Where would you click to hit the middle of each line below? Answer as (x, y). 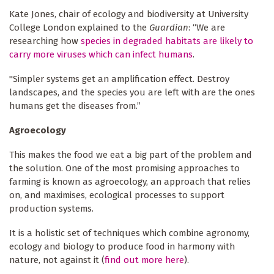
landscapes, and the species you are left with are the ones (132, 93)
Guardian (169, 28)
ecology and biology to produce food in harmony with (122, 247)
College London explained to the (79, 28)
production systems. (51, 209)
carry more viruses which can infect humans (101, 55)
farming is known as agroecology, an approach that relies (130, 182)
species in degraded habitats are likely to (167, 41)
